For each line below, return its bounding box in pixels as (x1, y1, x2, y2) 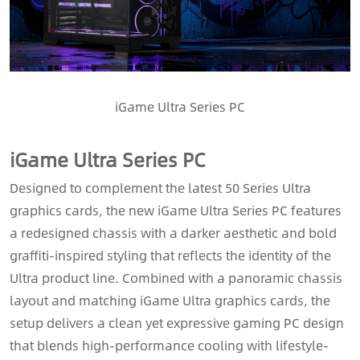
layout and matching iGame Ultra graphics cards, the (10, 289, 330, 310)
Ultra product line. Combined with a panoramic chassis (10, 267, 342, 288)
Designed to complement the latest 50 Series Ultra (10, 177, 311, 198)
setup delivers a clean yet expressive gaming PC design (10, 312, 344, 333)
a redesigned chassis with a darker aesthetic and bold (10, 222, 337, 243)
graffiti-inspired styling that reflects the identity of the (10, 244, 331, 265)
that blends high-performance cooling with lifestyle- (10, 334, 329, 355)
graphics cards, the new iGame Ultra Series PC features (10, 199, 342, 220)
